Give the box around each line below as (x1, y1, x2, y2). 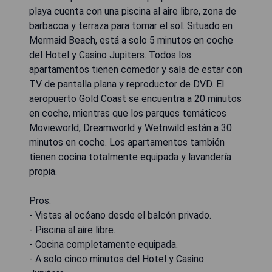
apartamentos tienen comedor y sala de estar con (29, 63, 242, 75)
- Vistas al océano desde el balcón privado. (29, 209, 211, 221)
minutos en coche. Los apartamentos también (29, 136, 225, 148)
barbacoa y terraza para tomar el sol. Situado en (29, 19, 233, 32)
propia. (29, 165, 57, 177)
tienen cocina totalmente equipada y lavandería (29, 151, 231, 163)
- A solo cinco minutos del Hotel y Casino (29, 253, 204, 265)
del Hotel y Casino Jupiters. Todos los (29, 49, 191, 61)
